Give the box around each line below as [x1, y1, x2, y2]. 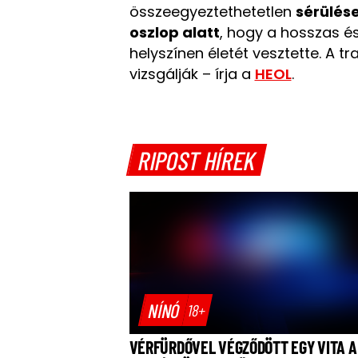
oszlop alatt [129, 22, 220, 42]
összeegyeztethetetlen [129, 2, 296, 22]
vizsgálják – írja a [129, 64, 255, 84]
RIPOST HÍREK [135, 144, 260, 175]
